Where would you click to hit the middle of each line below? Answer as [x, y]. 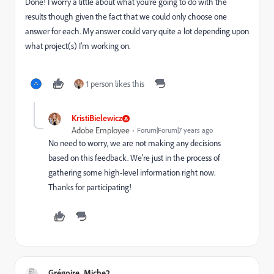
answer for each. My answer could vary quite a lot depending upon [137, 31]
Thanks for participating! [90, 187]
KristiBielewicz [97, 118]
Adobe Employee [101, 130]
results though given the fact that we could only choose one [126, 17]
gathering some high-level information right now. [132, 172]
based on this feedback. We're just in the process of [134, 158]
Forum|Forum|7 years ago [175, 130]
